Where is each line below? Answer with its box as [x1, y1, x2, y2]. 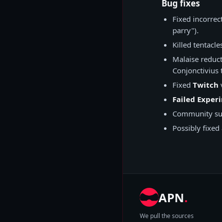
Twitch [193, 80, 219, 90]
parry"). [172, 25, 199, 35]
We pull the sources [140, 212, 194, 220]
